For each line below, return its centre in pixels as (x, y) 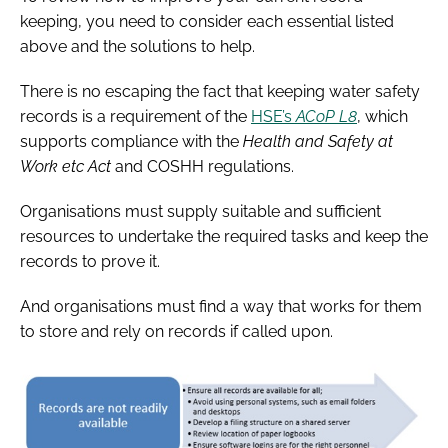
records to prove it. (90, 262)
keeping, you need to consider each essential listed (207, 22)
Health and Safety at (318, 142)
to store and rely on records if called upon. (178, 332)
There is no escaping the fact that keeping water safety (220, 92)
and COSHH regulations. (202, 167)
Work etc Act (65, 167)
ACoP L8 (326, 117)
